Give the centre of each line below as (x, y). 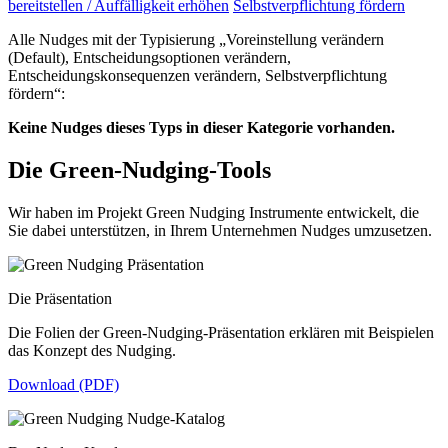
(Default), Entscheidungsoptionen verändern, (149, 58)
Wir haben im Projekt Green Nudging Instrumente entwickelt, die (213, 213)
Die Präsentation (60, 299)
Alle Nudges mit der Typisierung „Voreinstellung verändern (196, 40)
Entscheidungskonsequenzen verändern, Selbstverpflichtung (197, 76)
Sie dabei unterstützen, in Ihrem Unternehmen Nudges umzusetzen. (220, 231)
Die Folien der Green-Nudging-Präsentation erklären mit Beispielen (221, 333)
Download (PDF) (63, 385)
